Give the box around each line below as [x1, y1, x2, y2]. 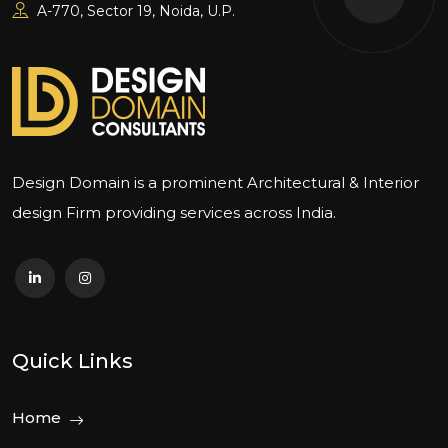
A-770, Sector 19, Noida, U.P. [33, 2, 235, 20]
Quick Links [12, 349, 133, 373]
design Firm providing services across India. [12, 203, 336, 222]
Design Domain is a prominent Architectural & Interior [12, 173, 419, 192]
